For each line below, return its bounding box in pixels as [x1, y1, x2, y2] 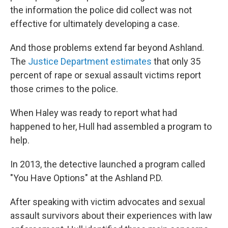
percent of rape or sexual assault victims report [10, 70, 201, 81]
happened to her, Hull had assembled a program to [10, 121, 212, 132]
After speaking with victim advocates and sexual [10, 196, 205, 208]
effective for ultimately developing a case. [10, 18, 180, 30]
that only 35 [152, 56, 201, 67]
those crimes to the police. [10, 83, 118, 95]
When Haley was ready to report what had [10, 107, 177, 119]
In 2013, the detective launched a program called [10, 159, 205, 170]
